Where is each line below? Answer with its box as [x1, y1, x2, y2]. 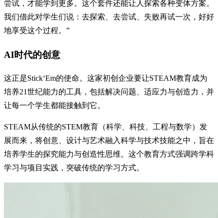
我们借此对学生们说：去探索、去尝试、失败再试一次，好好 [4, 12, 214, 21]
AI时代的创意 [4, 49, 60, 60]
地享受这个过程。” [4, 26, 70, 35]
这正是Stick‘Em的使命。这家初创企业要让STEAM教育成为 [4, 74, 207, 83]
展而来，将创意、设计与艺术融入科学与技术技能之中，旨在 [4, 136, 214, 145]
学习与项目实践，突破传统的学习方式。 [4, 163, 144, 172]
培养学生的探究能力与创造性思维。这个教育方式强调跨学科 [4, 150, 214, 159]
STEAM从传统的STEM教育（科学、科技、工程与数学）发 [4, 123, 207, 131]
